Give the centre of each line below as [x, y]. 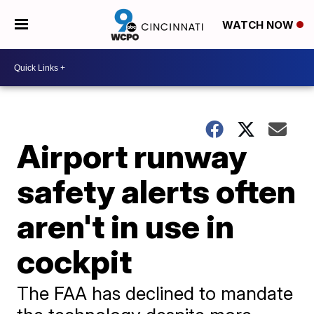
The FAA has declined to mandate [155, 293]
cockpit [75, 261]
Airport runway [132, 156]
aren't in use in [126, 226]
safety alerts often [157, 191]
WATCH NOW [259, 25]
